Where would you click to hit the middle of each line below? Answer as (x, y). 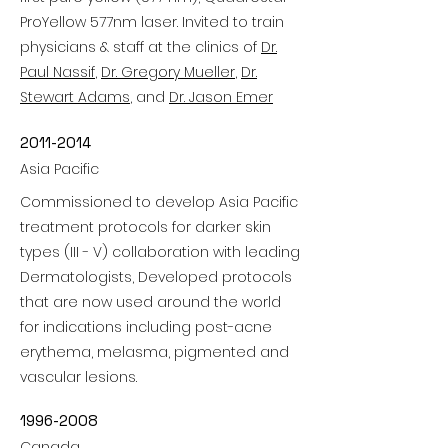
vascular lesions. (78, 377)
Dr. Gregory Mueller (168, 72)
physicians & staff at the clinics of (140, 47)
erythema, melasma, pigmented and (154, 352)
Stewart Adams (75, 97)
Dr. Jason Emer (221, 97)
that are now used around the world (150, 302)
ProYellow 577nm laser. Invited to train (152, 22)
